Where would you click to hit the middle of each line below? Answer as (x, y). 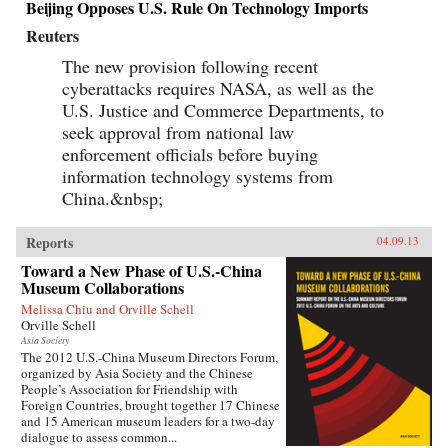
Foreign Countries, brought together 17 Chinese (150, 405)
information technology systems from (197, 176)
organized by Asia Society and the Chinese (137, 373)
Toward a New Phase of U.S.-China (141, 271)
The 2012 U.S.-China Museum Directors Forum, (149, 357)
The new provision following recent (190, 66)
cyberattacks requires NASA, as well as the (218, 88)
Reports (49, 243)
